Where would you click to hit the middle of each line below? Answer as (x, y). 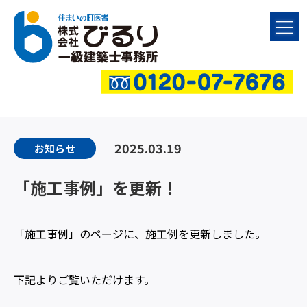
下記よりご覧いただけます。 (84, 280)
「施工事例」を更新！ (96, 188)
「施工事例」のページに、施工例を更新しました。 (140, 234)
